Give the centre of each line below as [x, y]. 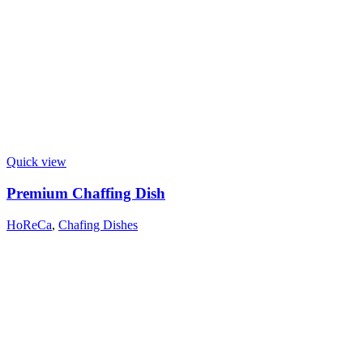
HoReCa [29, 224]
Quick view [36, 162]
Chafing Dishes [98, 224]
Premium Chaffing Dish [86, 193]
